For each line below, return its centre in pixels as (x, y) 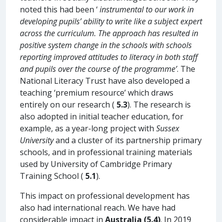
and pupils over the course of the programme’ (98, 69)
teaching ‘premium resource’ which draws (97, 92)
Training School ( (53, 176)
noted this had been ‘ (60, 9)
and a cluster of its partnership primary (128, 140)
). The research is (159, 104)
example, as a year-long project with (88, 128)
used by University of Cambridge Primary (96, 164)
